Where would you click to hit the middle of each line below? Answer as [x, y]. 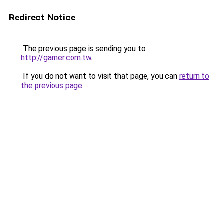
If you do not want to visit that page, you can [100, 76]
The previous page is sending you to [83, 48]
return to [194, 76]
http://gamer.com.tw [56, 58]
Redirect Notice [42, 17]
